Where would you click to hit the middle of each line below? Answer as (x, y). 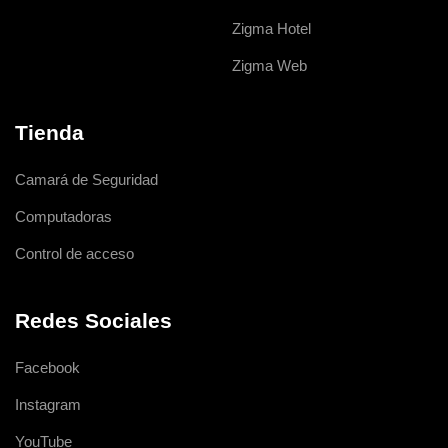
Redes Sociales (93, 320)
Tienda (49, 132)
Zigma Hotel (271, 28)
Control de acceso (74, 253)
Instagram (48, 404)
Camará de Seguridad (86, 179)
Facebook (47, 367)
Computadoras (63, 216)
